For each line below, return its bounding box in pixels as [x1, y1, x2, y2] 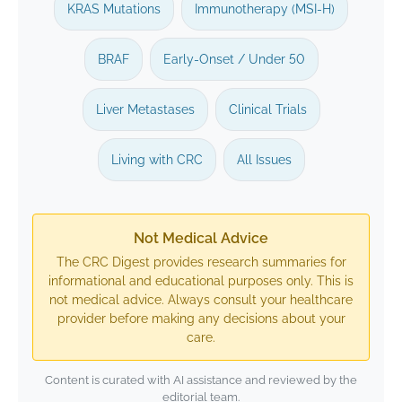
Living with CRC [110, 153, 203, 167]
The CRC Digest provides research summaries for [56, 255, 346, 269]
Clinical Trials [228, 102, 307, 117]
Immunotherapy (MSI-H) [195, 2, 335, 16]
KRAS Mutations [67, 2, 161, 16]
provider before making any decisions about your [57, 311, 345, 326]
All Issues [236, 153, 292, 167]
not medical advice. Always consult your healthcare [49, 293, 353, 307]
